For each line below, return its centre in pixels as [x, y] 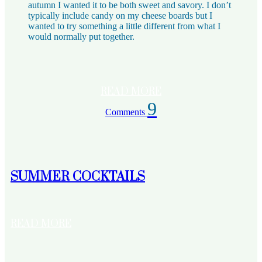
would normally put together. [81, 36]
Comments [126, 112]
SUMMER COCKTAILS [78, 177]
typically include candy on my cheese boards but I [120, 15]
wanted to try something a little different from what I [124, 26]
